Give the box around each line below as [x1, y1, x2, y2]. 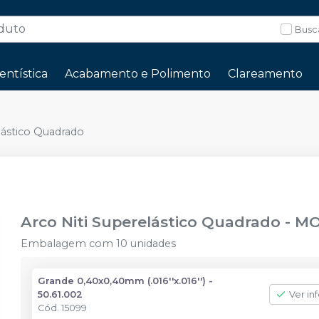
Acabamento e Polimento [65, 67, 211, 80]
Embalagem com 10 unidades [21, 237, 177, 250]
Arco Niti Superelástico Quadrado [21, 213, 281, 231]
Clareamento [228, 67, 303, 80]
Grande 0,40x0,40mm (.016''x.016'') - [38, 276, 214, 286]
